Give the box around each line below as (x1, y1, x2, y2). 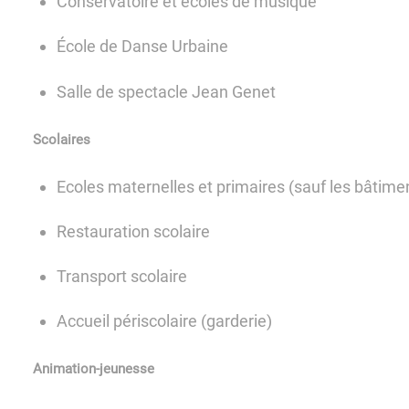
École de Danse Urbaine (57, 37, 229, 57)
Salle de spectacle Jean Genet (57, 81, 277, 101)
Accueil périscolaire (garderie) (57, 310, 273, 330)
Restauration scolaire (57, 221, 211, 241)
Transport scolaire (57, 266, 188, 286)
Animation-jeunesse (33, 360, 154, 377)
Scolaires (33, 131, 90, 148)
